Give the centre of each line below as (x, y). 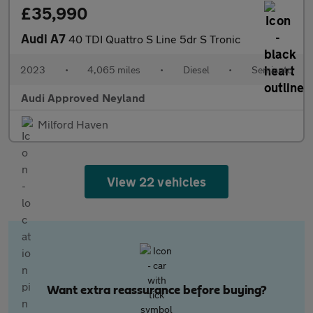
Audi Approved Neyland (83, 97)
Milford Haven (73, 124)
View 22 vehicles (156, 182)
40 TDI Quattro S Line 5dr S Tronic (154, 39)
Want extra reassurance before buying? (156, 291)
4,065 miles (114, 70)
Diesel (196, 70)
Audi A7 (45, 38)
